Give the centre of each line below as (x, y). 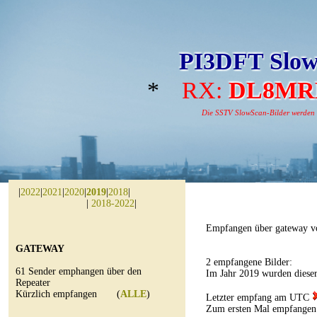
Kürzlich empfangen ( (68, 294)
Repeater (33, 283)
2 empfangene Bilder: (249, 262)
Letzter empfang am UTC (259, 298)
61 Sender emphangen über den (79, 271)
